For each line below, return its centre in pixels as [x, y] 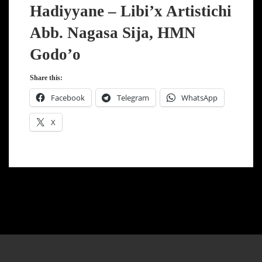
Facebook [68, 97]
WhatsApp [199, 97]
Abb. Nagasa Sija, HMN [113, 33]
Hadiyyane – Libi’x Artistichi [130, 11]
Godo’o [55, 55]
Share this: [46, 77]
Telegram [133, 97]
